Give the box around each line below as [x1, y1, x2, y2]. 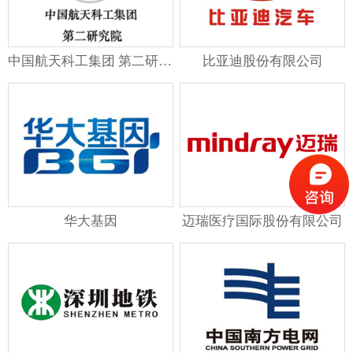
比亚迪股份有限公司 [202, 53, 323, 69]
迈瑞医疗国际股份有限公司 [182, 213, 344, 229]
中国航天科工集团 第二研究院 [158, 53, 172, 69]
